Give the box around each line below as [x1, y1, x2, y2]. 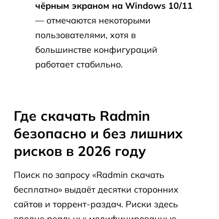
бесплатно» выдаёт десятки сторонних [14, 184, 178, 195]
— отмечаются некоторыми [35, 15, 151, 26]
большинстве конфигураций [35, 44, 157, 55]
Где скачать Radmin [14, 107, 150, 124]
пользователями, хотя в [35, 29, 136, 41]
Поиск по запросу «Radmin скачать [14, 169, 164, 180]
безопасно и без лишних [14, 125, 183, 142]
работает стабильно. [35, 59, 123, 70]
